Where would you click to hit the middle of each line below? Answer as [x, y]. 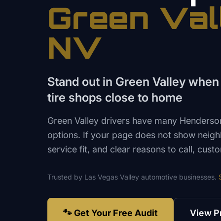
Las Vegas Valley [112, 177]
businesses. [197, 177]
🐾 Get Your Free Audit [110, 213]
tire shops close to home [115, 97]
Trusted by [66, 177]
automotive [159, 177]
